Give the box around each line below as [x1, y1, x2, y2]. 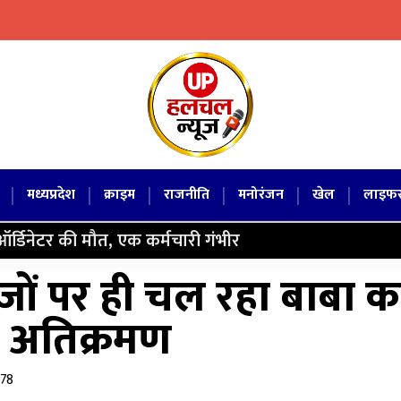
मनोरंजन [238, 183, 284, 207]
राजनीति [164, 183, 209, 207]
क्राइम [104, 183, 135, 207]
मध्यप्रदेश [27, 183, 75, 207]
